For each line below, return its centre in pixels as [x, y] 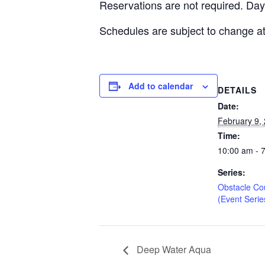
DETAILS [237, 90]
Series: [232, 172]
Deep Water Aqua [173, 250]
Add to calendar [161, 86]
